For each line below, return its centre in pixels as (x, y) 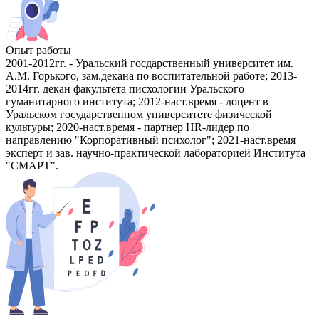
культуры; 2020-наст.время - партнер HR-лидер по (127, 127)
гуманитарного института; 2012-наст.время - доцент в (137, 102)
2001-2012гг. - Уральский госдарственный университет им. (150, 63)
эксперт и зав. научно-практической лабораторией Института (156, 153)
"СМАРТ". (32, 166)
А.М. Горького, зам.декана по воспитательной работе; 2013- (151, 76)
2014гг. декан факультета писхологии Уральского (125, 89)
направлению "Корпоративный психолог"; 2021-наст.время (151, 140)
